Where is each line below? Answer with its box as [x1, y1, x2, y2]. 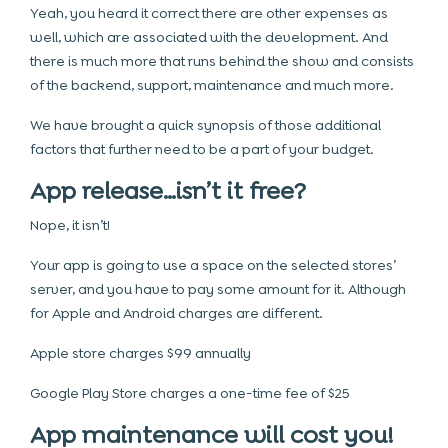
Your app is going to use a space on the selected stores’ [30, 256, 396, 274]
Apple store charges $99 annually [30, 344, 251, 362]
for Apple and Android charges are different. [30, 304, 323, 322]
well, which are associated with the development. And [30, 28, 388, 46]
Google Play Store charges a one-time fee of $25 [30, 384, 349, 402]
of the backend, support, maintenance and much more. [30, 76, 394, 94]
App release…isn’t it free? [30, 175, 306, 207]
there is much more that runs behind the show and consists [30, 52, 414, 70]
